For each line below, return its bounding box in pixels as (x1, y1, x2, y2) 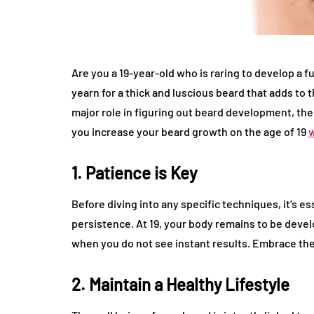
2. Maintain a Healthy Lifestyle (71, 274, 289, 295)
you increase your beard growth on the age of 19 (71, 125, 308, 139)
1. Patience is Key (71, 163, 197, 184)
